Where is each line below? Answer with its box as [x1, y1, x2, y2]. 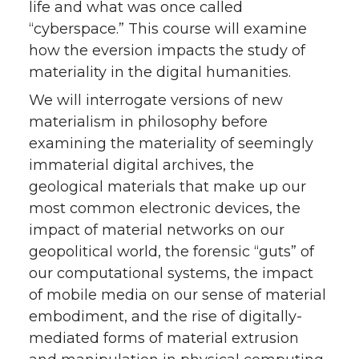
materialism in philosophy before [29, 112, 268, 131]
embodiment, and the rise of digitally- [29, 307, 302, 325]
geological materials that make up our [29, 177, 306, 196]
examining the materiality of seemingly [29, 134, 313, 152]
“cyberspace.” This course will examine [29, 19, 307, 38]
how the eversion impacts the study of [29, 41, 305, 59]
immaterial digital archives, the [29, 155, 254, 174]
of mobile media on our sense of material [29, 285, 326, 304]
